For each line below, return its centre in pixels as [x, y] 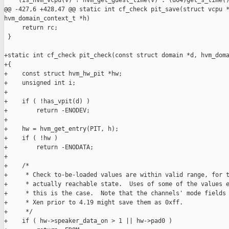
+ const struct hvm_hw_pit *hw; [63, 74]
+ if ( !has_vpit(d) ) [47, 101]
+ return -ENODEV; [47, 111]
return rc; [31, 28]
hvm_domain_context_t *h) [47, 19]
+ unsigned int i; [40, 83]
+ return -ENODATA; [49, 147]
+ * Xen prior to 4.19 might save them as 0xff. [94, 203]
